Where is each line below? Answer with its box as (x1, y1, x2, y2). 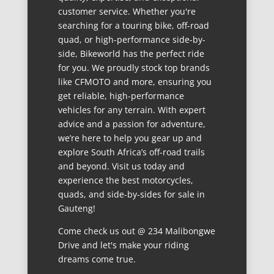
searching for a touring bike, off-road (57, 20, 209, 32)
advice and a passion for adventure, (57, 118, 206, 130)
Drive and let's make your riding (57, 239, 189, 251)
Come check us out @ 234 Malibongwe (57, 225, 215, 237)
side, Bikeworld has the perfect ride (57, 48, 204, 60)
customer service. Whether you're (57, 6, 196, 18)
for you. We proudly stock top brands (57, 62, 210, 74)
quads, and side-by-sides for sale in (57, 188, 205, 201)
